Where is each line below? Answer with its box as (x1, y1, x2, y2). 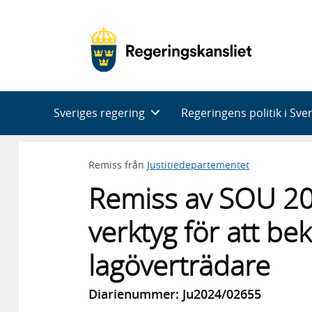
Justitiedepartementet (147, 157, 249, 171)
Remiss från (88, 157, 147, 171)
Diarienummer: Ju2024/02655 (88, 286, 261, 303)
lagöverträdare (88, 246, 270, 284)
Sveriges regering (54, 104, 145, 120)
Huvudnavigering (18, 90, 127, 109)
